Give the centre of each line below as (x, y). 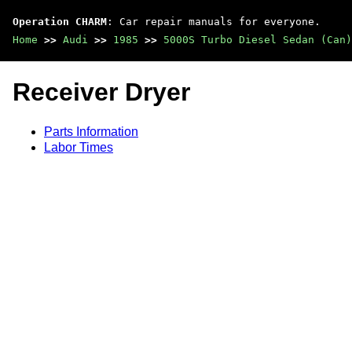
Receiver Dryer (101, 92)
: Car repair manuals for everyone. (214, 22)
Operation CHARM (60, 22)
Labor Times (79, 147)
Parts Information (91, 131)
